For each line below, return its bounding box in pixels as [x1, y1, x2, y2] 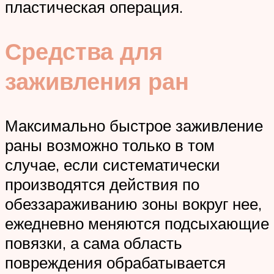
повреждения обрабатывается [5, 253, 226, 273]
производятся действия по [5, 174, 199, 194]
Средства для [5, 36, 163, 67]
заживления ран [5, 66, 189, 97]
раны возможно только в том [5, 135, 215, 155]
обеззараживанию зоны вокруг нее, [5, 194, 262, 214]
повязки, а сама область [5, 233, 182, 253]
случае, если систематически [5, 155, 220, 175]
